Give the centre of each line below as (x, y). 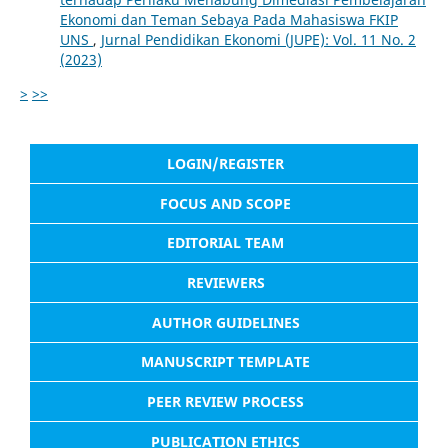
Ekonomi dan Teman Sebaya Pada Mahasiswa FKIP (228, 20)
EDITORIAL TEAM (225, 243)
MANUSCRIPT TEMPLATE (225, 362)
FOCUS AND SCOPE (225, 203)
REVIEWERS (225, 283)
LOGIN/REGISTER (225, 164)
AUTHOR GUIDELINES (225, 322)
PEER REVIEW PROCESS (225, 402)
